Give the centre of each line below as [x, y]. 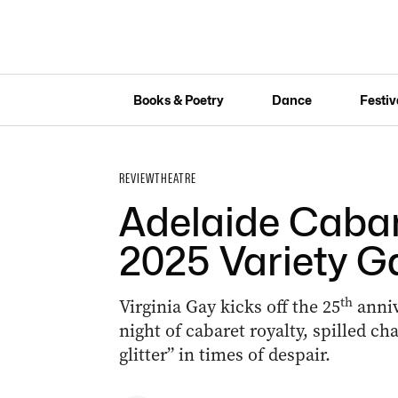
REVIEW [136, 179]
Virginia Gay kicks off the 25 [229, 307]
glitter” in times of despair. [224, 355]
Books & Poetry [178, 99]
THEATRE [175, 179]
